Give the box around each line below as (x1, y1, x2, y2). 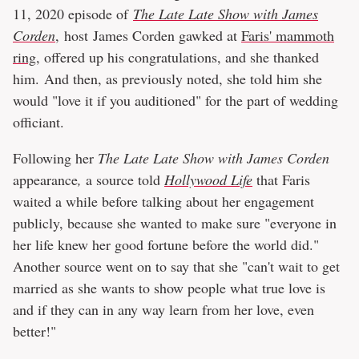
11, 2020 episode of (13, 4, 128, 24)
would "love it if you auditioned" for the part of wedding (13, 91, 338, 111)
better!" (13, 321, 56, 341)
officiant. (13, 112, 64, 132)
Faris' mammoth (241, 26, 334, 46)
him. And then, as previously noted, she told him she (13, 69, 322, 89)
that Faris (252, 170, 310, 190)
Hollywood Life (164, 170, 252, 190)
